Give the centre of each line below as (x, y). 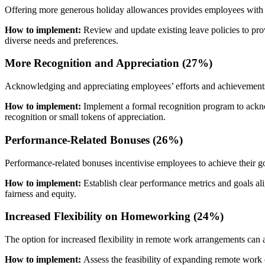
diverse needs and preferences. (62, 40)
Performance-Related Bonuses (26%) (94, 140)
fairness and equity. (41, 193)
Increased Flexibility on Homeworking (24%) (114, 216)
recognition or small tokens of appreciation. (85, 117)
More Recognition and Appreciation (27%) (109, 63)
